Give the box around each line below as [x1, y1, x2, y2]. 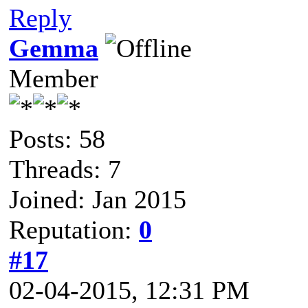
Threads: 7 [9, 155, 121, 184]
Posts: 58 [9, 124, 105, 153]
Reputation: [9, 215, 139, 244]
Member [9, 64, 98, 93]
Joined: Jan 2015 [9, 185, 186, 214]
